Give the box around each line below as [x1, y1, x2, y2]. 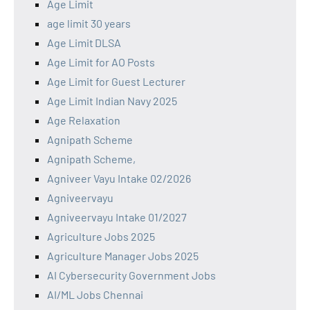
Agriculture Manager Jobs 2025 [47, 248, 199, 262]
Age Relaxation [47, 113, 120, 127]
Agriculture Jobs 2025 [47, 229, 155, 243]
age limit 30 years [47, 16, 131, 30]
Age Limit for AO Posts [47, 55, 155, 69]
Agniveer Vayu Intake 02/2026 [47, 171, 191, 185]
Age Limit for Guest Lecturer [47, 74, 185, 88]
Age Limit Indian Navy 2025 [47, 93, 177, 107]
